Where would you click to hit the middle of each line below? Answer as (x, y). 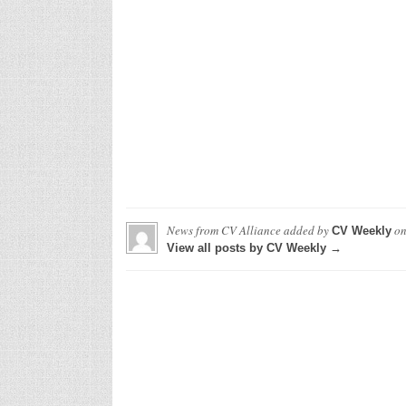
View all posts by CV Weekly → (254, 247)
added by (306, 230)
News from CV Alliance (223, 230)
